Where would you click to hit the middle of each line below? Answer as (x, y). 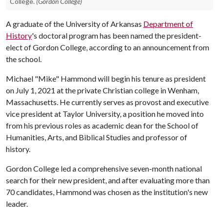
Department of (168, 24)
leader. (17, 204)
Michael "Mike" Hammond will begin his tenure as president (106, 78)
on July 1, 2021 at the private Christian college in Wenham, (102, 90)
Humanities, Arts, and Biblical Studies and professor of (97, 137)
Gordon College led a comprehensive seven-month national (104, 168)
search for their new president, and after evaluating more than (108, 180)
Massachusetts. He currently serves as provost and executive (107, 102)
